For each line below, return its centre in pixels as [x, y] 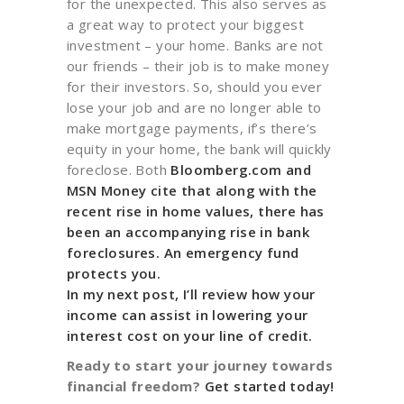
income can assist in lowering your [188, 315]
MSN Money [107, 190]
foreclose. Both [119, 170]
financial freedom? [136, 386]
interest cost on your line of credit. [190, 335]
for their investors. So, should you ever [194, 87]
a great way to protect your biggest [185, 24]
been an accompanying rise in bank [188, 232]
